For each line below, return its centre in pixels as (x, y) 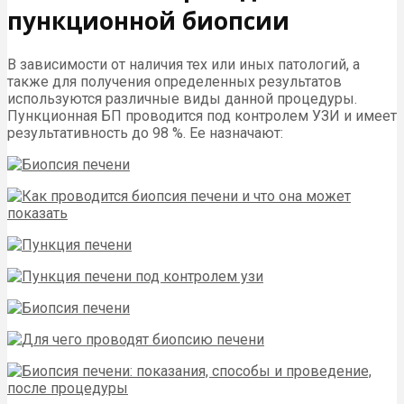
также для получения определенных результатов (174, 82)
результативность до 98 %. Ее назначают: (145, 133)
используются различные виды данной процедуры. (182, 99)
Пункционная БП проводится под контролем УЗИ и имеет (202, 116)
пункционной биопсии (148, 20)
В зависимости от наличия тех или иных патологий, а (184, 65)
